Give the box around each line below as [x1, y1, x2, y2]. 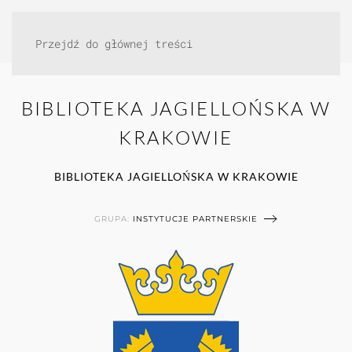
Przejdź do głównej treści [35, 36, 192, 51]
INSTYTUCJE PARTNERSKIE [133, 213, 258, 224]
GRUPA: [94, 213, 133, 224]
